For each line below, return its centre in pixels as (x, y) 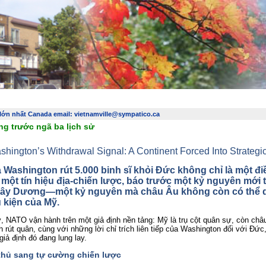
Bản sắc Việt (183, 94)
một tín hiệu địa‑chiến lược (61, 180)
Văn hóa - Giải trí (237, 94)
